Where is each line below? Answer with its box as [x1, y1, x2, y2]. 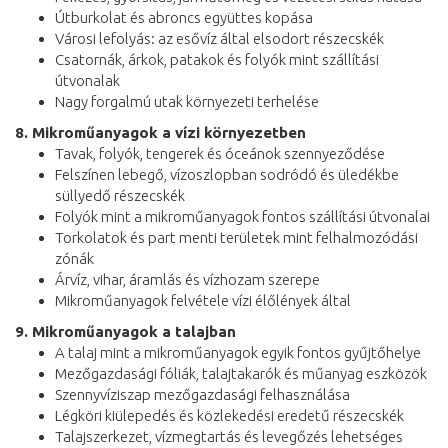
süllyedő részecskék [55, 186, 185, 204]
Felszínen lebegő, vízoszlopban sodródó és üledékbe [55, 165, 399, 183]
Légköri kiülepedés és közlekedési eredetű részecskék [55, 406, 404, 424]
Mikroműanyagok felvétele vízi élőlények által [55, 291, 351, 309]
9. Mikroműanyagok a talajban [15, 322, 236, 340]
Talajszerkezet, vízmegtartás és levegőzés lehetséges [55, 427, 403, 445]
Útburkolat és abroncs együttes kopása [55, 8, 313, 26]
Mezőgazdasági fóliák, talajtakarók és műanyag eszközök [55, 364, 427, 382]
